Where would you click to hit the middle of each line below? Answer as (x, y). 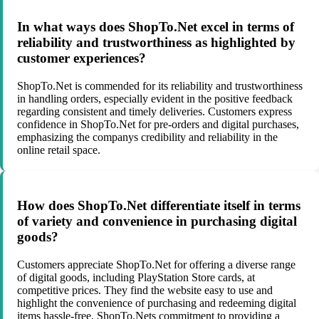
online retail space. (59, 150)
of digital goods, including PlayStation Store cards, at (136, 278)
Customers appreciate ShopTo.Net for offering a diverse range (156, 265)
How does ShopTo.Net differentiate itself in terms (159, 206)
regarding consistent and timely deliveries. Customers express (155, 111)
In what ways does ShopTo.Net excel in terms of (156, 27)
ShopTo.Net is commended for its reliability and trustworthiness (160, 85)
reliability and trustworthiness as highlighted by (156, 43)
